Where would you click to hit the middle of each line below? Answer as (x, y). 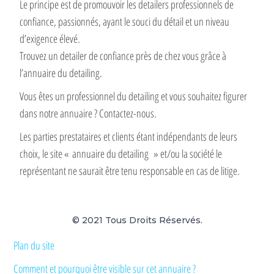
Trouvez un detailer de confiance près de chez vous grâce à (123, 56)
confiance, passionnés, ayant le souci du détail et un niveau (125, 22)
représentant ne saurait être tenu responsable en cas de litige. (130, 171)
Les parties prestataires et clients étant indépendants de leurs (129, 137)
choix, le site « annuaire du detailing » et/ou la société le (121, 154)
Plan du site (34, 246)
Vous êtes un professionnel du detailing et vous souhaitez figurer (134, 96)
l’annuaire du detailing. (61, 73)
